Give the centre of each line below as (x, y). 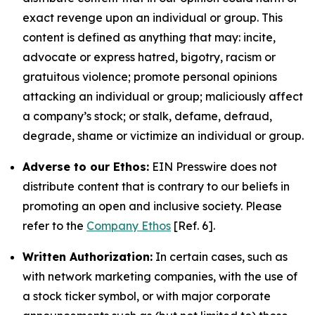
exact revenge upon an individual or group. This (153, 18)
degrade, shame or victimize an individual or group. (163, 136)
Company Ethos (129, 226)
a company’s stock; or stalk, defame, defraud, (147, 116)
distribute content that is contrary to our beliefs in (156, 186)
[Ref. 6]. (194, 226)
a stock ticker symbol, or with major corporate (147, 296)
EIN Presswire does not (213, 167)
